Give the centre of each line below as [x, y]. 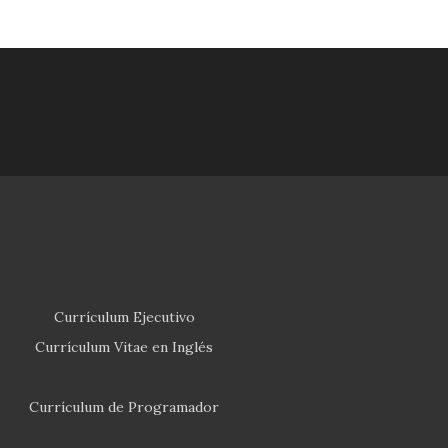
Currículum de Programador [124, 406]
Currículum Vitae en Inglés [124, 346]
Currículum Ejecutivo [124, 316]
